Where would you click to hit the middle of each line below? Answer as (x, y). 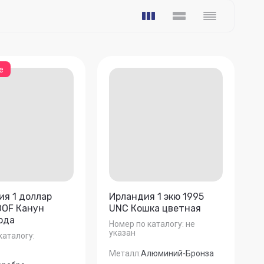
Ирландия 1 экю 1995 (157, 196)
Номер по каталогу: (147, 224)
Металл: (125, 254)
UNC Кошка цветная (155, 208)
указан (123, 233)
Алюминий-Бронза (178, 254)
